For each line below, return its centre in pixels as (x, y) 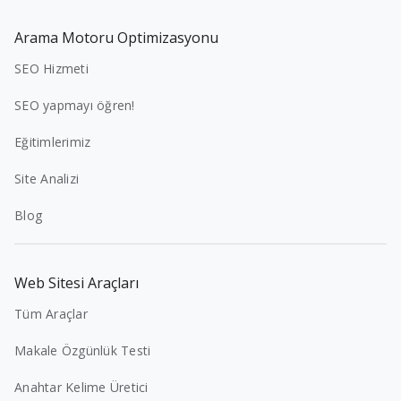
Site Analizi (47, 178)
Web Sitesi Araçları (77, 282)
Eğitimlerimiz (53, 141)
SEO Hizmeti (51, 68)
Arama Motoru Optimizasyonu (116, 37)
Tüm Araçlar (51, 313)
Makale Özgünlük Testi (83, 350)
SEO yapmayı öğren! (75, 105)
